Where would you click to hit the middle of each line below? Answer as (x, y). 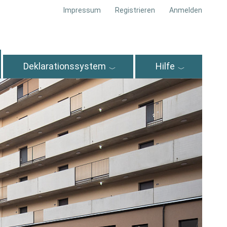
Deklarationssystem (65, 66)
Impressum (82, 10)
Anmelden (186, 10)
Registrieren (135, 10)
